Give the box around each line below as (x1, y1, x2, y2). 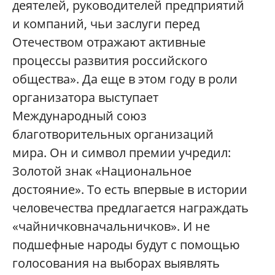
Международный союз (12, 107, 147, 124)
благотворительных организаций (12, 125, 214, 142)
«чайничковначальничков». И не (12, 217, 210, 234)
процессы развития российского (12, 52, 207, 69)
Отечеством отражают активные (12, 33, 206, 50)
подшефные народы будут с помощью (12, 236, 240, 253)
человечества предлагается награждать (12, 199, 249, 216)
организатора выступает (12, 88, 158, 106)
